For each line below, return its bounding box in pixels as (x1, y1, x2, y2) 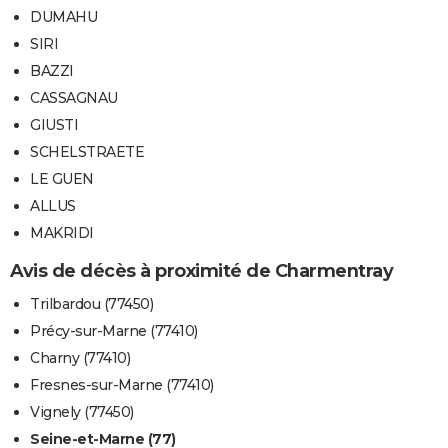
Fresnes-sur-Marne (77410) (30, 375, 214, 394)
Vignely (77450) (30, 402, 134, 421)
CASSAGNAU (30, 89, 118, 108)
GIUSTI (30, 116, 78, 135)
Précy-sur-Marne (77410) (30, 321, 198, 340)
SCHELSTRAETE (30, 143, 144, 162)
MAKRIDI (30, 224, 94, 243)
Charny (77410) (30, 348, 130, 367)
